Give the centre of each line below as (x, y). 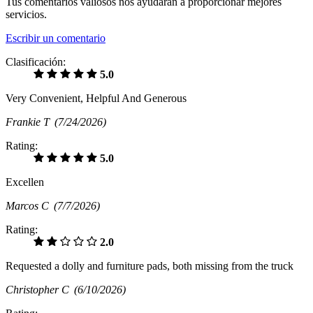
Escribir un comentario (56, 38)
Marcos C (30, 206)
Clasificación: (36, 62)
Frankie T (30, 122)
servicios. (26, 15)
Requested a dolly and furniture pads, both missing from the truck (150, 266)
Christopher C (40, 290)
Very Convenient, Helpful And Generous (96, 99)
